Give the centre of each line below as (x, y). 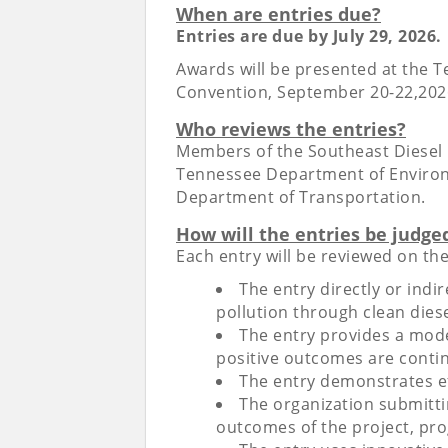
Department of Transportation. (301, 197)
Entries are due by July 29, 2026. (309, 36)
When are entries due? (278, 14)
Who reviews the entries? (291, 129)
